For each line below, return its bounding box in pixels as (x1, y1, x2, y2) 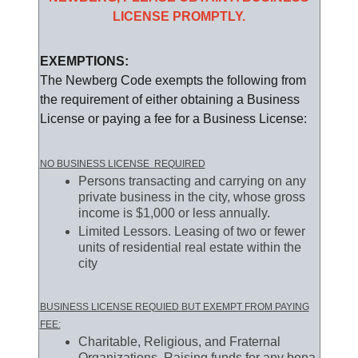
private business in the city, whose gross (78, 190, 305, 205)
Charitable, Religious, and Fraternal (78, 335, 280, 349)
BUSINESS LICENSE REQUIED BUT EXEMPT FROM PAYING (39, 301, 309, 313)
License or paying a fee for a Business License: (39, 112, 307, 126)
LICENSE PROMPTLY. (113, 10, 245, 24)
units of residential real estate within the (78, 241, 301, 255)
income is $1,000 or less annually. (78, 206, 270, 221)
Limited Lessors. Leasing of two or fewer (78, 225, 305, 239)
